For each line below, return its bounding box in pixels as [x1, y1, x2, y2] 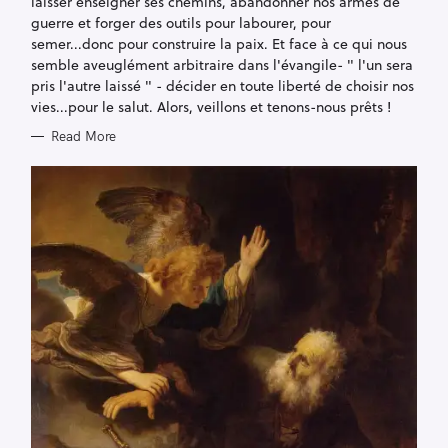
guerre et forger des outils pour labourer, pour [31, 12, 331, 34]
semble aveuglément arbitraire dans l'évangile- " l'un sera [31, 54, 413, 76]
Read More [50, 128, 116, 145]
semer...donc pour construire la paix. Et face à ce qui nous [31, 33, 407, 55]
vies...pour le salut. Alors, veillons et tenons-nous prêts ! [31, 96, 391, 118]
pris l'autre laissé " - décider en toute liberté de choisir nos [31, 75, 414, 97]
